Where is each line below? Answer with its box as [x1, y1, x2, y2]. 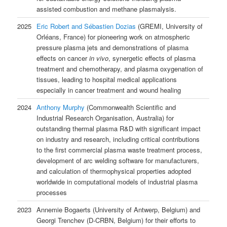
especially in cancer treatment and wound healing [36, 85, 181, 95]
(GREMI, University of [136, 21, 203, 31]
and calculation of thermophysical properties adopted [36, 166, 192, 176]
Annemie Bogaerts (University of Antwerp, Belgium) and [36, 204, 201, 214]
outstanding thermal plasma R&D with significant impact [36, 123, 201, 133]
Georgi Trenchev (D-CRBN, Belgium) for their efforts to [36, 215, 196, 225]
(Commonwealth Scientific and [85, 102, 176, 112]
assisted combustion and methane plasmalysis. [36, 4, 177, 14]
